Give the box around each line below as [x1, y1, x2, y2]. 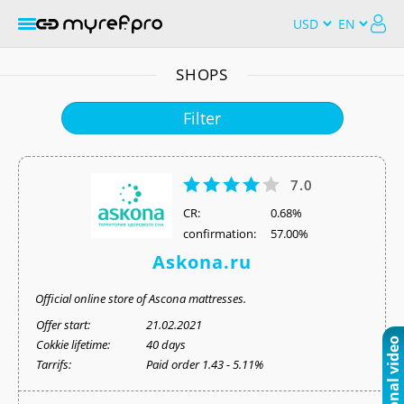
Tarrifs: [36, 356, 71, 372]
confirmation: [183, 225, 257, 242]
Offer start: [36, 317, 90, 333]
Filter [183, 107, 221, 129]
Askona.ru [152, 250, 252, 274]
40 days [146, 336, 186, 353]
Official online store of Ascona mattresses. [35, 290, 246, 307]
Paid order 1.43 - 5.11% [146, 356, 263, 372]
